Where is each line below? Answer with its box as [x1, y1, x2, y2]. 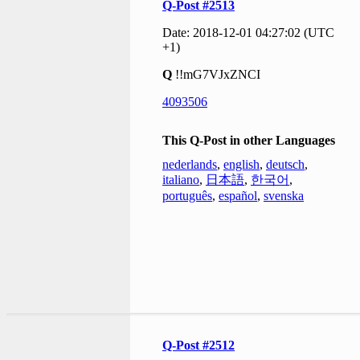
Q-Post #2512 [162, 337, 235, 352]
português [162, 188, 212, 202]
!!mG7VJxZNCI [172, 67, 260, 81]
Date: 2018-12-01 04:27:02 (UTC [162, 25, 334, 39]
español [219, 188, 257, 202]
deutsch [266, 157, 305, 171]
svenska [264, 188, 304, 202]
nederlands [162, 157, 217, 171]
